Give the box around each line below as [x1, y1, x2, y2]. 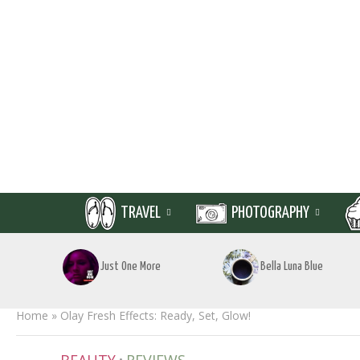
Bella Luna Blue [260, 260, 323, 272]
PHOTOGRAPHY [231, 205, 309, 221]
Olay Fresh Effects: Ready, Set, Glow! [60, 308, 251, 323]
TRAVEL [121, 205, 161, 221]
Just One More [100, 260, 161, 272]
